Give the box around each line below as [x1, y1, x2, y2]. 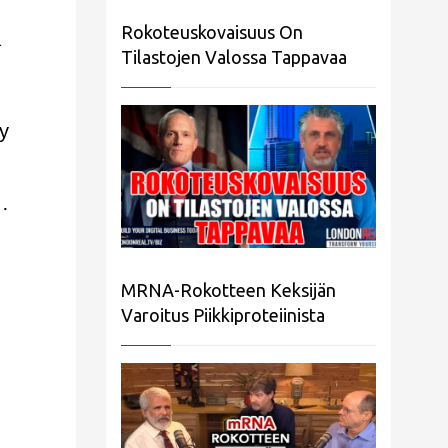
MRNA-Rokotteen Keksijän [121, 280, 336, 301]
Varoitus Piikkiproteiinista [121, 305, 325, 326]
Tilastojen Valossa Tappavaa [121, 46, 347, 67]
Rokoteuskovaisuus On [121, 21, 303, 42]
